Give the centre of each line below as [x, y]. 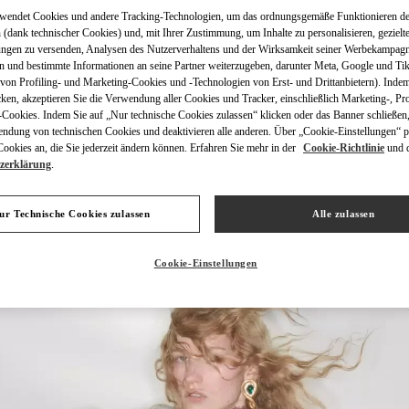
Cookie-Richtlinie [344, 148]
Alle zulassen [343, 214]
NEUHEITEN [204, 199]
